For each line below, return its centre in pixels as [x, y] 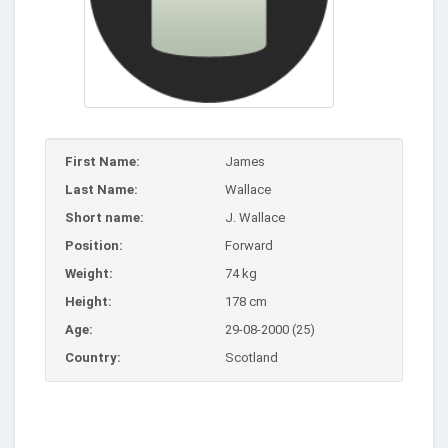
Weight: [89, 273]
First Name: [102, 161]
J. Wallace [255, 217]
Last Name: [101, 189]
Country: [93, 357]
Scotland [251, 357]
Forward [249, 245]
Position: [94, 245]
